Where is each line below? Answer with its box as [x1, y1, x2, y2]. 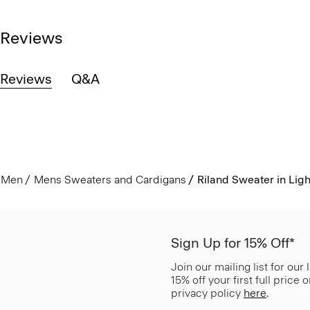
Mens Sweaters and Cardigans [33, 172, 186, 186]
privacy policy [171, 286, 244, 300]
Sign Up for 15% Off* [171, 234, 295, 251]
